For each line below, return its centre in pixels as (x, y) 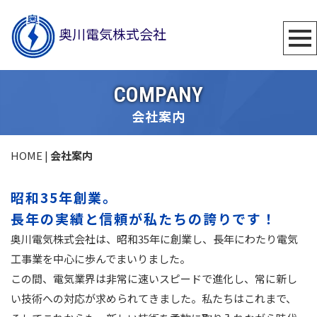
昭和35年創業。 (64, 197)
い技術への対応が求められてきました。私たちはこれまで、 (154, 298)
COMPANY (158, 94)
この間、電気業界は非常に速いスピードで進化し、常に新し (154, 278)
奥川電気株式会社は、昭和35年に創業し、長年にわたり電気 (154, 238)
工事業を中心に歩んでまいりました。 (100, 258)
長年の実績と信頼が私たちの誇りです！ (144, 218)
